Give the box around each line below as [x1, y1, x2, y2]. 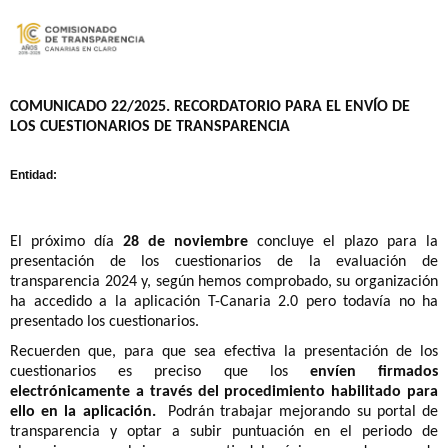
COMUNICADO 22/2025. [10, 99, 174, 115]
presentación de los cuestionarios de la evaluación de [10, 254, 438, 270]
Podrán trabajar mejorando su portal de [155, 404, 439, 420]
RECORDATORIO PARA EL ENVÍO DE [174, 99, 410, 115]
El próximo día [10, 234, 123, 250]
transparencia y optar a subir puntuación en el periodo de [10, 424, 438, 440]
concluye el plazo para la [248, 234, 438, 250]
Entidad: [10, 168, 57, 182]
